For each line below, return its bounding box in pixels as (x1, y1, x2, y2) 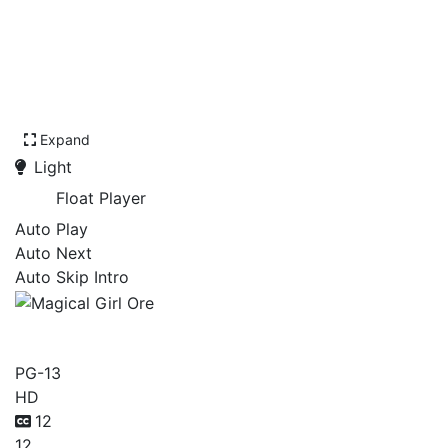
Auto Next (15, 243, 92, 263)
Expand (40, 131, 90, 148)
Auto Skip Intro (15, 267, 129, 287)
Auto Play (15, 219, 88, 239)
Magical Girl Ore (15, 313, 258, 353)
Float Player (56, 188, 146, 208)
